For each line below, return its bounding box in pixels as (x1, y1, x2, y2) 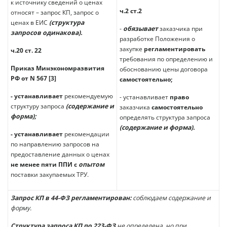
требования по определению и (120, 55, 213, 64)
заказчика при (158, 24, 203, 33)
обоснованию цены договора (120, 65, 208, 74)
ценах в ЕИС (11, 18, 49, 27)
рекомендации (64, 130, 109, 139)
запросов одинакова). (11, 28, 82, 37)
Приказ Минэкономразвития (11, 64, 104, 73)
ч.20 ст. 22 (11, 46, 42, 55)
